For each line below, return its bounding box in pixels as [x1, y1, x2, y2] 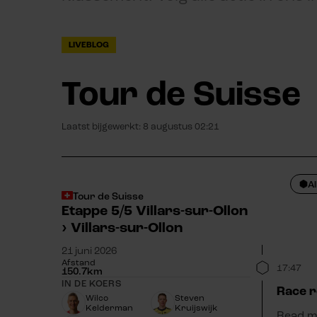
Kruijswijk [174, 302, 217, 313]
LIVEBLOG [69, 39, 109, 50]
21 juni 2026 [62, 244, 117, 257]
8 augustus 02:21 [143, 120, 219, 132]
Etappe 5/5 [62, 201, 132, 220]
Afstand [62, 257, 96, 267]
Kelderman [86, 302, 133, 313]
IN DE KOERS [62, 277, 122, 289]
